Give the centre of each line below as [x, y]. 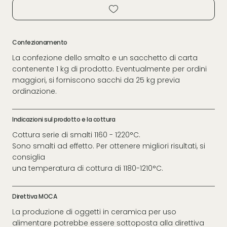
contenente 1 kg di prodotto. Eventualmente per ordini [109, 69]
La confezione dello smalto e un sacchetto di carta [105, 58]
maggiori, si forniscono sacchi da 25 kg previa [96, 80]
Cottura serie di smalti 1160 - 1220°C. [77, 135]
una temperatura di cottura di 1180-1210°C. [88, 168]
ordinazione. [34, 91]
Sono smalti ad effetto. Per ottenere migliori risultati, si [109, 146]
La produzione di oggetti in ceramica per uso [94, 212]
